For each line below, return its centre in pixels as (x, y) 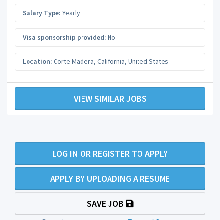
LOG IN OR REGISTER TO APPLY (110, 153)
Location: (37, 62)
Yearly (70, 13)
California (111, 62)
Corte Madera (74, 62)
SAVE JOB (106, 203)
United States (148, 62)
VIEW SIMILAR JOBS (110, 98)
